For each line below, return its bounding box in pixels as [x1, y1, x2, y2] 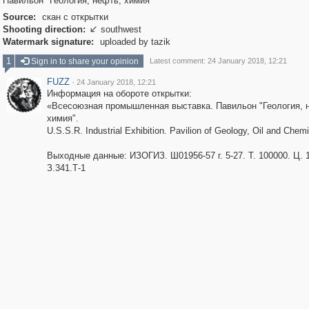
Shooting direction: [2, 24, 86, 34]
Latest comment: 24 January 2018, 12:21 [149, 57, 287, 65]
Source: [2, 12, 36, 22]
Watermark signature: [2, 37, 94, 47]
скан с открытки [39, 12, 108, 22]
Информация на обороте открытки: [46, 88, 192, 99]
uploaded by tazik [97, 37, 170, 47]
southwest [100, 24, 141, 34]
